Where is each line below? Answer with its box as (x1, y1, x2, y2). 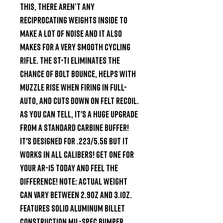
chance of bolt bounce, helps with (20, 68, 136, 79)
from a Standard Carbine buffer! (20, 121, 129, 133)
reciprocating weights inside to (20, 14, 127, 25)
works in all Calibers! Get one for (20, 148, 134, 160)
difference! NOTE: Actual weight (20, 175, 127, 187)
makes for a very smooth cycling (20, 41, 130, 52)
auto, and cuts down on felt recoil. (20, 95, 139, 106)
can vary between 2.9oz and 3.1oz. (20, 189, 132, 200)
